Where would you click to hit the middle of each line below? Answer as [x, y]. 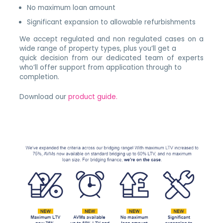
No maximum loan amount [71, 7]
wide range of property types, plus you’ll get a [98, 48]
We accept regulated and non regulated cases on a [111, 39]
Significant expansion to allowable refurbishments [111, 22]
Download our [44, 97]
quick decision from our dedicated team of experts [111, 58]
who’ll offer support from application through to [101, 67]
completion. [40, 77]
